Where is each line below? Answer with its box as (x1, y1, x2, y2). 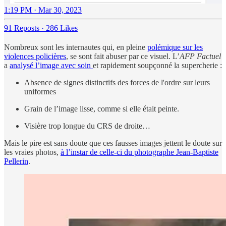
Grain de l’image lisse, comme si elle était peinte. (24, 104, 179, 113)
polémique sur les (147, 42, 203, 51)
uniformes (24, 87, 56, 96)
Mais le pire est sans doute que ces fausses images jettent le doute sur (4, 138, 222, 147)
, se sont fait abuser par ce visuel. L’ (66, 51, 180, 61)
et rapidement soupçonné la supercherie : (93, 61, 222, 70)
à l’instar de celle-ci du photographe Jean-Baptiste (61, 147, 218, 156)
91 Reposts (4, 23, 39, 32)
